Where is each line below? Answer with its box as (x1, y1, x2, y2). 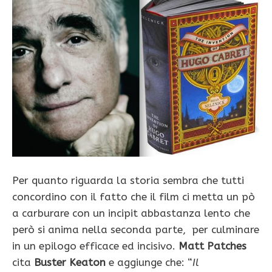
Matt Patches (178, 239, 246, 252)
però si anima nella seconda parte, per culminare (12, 223, 259, 236)
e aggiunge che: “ (106, 256, 192, 268)
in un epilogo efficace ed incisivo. (12, 239, 178, 252)
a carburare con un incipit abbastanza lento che (12, 206, 250, 219)
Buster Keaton (34, 256, 106, 268)
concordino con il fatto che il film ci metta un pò (12, 190, 255, 203)
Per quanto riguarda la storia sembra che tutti (12, 174, 244, 186)
